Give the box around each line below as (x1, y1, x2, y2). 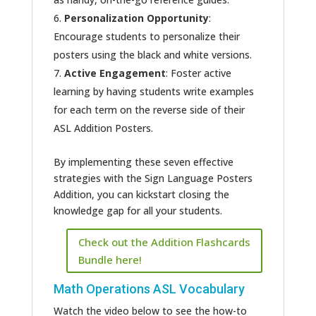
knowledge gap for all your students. (53, 204, 222, 218)
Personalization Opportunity (63, 11, 209, 25)
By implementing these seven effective (53, 155, 233, 169)
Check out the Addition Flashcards (78, 234, 250, 249)
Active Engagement (63, 66, 166, 80)
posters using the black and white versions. (53, 48, 252, 62)
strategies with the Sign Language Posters (53, 171, 253, 186)
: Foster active (165, 66, 231, 80)
